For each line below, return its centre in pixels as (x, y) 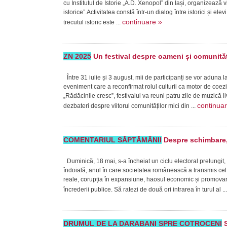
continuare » (142, 22)
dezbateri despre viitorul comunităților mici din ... (130, 106)
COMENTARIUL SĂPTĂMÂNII (112, 140)
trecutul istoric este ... (93, 22)
